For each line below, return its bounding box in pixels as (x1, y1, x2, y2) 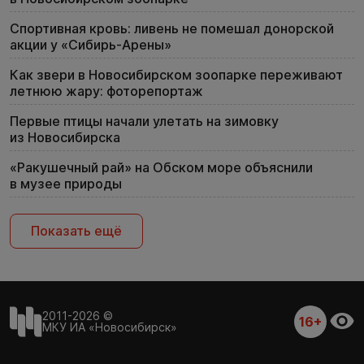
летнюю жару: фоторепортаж (10, 82, 203, 99)
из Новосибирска (10, 128, 120, 145)
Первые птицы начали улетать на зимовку (10, 112, 279, 129)
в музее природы (10, 175, 122, 192)
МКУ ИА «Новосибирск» (42, 319, 177, 334)
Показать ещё (31, 222, 122, 239)
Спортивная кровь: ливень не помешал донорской (10, 19, 334, 37)
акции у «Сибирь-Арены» (10, 36, 171, 53)
